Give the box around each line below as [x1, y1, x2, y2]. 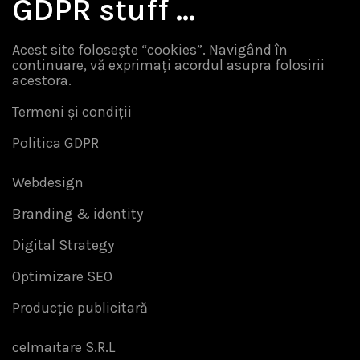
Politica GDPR [12, 134, 99, 152]
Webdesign [12, 174, 84, 191]
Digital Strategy [12, 236, 114, 254]
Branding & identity [12, 205, 143, 223]
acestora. [12, 72, 72, 89]
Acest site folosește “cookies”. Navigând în [12, 41, 288, 59]
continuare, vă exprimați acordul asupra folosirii [12, 56, 325, 74]
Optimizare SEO [12, 268, 112, 285]
